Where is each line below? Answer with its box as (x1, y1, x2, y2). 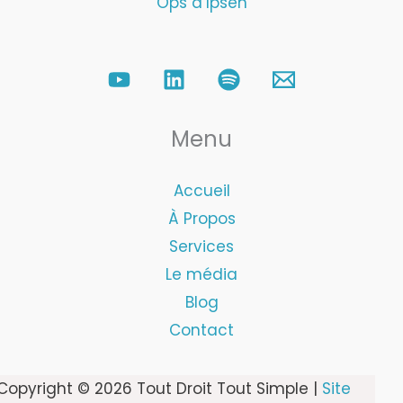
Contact (169, 319, 234, 341)
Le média (166, 264, 237, 285)
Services (169, 236, 234, 257)
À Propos (167, 208, 236, 229)
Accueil (173, 180, 230, 201)
